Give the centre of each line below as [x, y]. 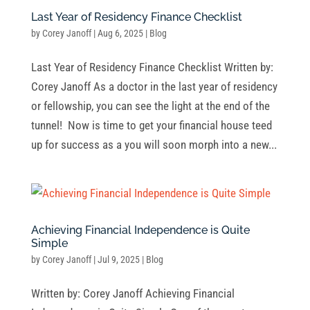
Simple [49, 243]
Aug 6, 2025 [120, 33]
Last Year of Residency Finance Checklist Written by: [152, 67]
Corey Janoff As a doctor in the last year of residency [154, 86]
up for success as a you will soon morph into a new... [154, 144]
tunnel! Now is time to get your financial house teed [151, 125]
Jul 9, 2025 [118, 259]
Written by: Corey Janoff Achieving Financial [133, 293]
